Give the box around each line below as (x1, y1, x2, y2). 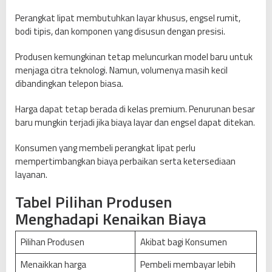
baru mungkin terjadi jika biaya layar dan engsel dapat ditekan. (15, 115, 255, 130)
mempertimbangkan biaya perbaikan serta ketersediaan (15, 154, 236, 169)
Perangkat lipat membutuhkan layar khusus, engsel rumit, (15, 11, 240, 25)
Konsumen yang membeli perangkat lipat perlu (15, 141, 195, 155)
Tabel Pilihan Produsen (15, 190, 172, 214)
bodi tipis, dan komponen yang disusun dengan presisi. (15, 24, 225, 39)
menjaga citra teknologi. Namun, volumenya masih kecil (15, 63, 228, 78)
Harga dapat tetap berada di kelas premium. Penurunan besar (15, 102, 255, 117)
